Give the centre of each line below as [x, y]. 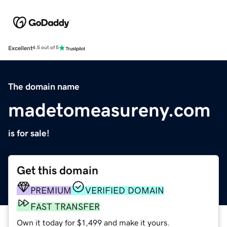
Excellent [20, 48]
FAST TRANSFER [65, 206]
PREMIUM [51, 190]
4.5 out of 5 [46, 48]
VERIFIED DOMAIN [125, 190]
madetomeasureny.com [109, 110]
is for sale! [29, 133]
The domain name [44, 86]
